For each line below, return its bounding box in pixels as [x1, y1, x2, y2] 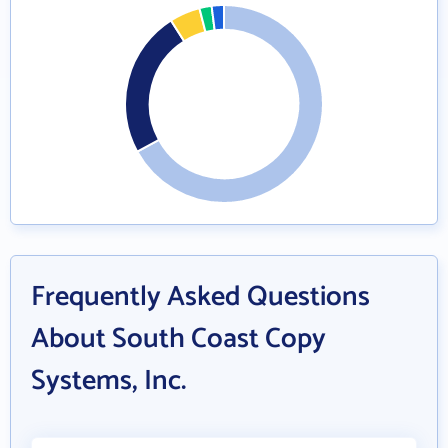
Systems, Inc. [31, 358, 186, 404]
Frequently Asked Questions [31, 274, 370, 320]
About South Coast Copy [31, 316, 326, 362]
